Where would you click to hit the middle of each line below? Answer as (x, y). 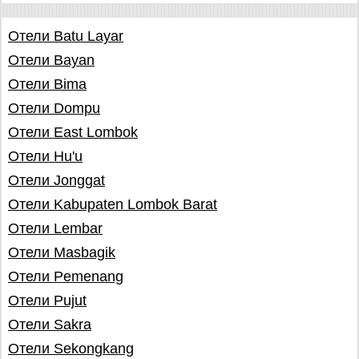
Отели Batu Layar (66, 36)
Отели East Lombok (73, 132)
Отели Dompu (54, 108)
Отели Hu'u (45, 156)
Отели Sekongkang (71, 349)
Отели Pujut (47, 301)
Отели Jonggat (56, 180)
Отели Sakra (50, 325)
